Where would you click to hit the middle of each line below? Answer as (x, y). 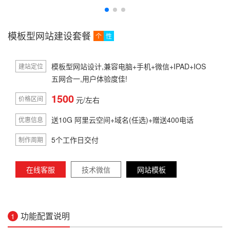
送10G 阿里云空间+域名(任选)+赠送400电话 (122, 120)
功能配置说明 (45, 216)
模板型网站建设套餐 (49, 35)
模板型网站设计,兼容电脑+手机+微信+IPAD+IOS (129, 66)
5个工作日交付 (75, 140)
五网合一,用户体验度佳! (89, 79)
